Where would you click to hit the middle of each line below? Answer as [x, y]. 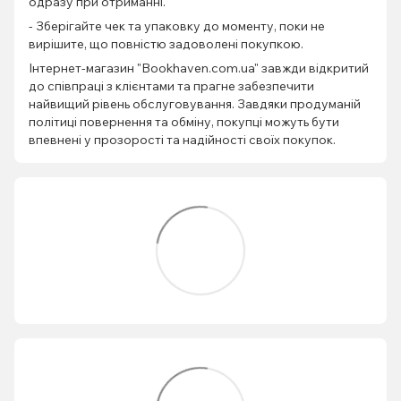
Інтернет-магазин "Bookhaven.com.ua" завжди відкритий [199, 68]
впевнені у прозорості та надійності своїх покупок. [182, 140]
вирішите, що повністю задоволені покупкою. [166, 44]
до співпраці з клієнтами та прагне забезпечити [171, 86]
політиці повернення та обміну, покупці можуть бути [184, 122]
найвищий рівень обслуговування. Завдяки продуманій [195, 104]
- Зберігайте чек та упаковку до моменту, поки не [177, 26]
